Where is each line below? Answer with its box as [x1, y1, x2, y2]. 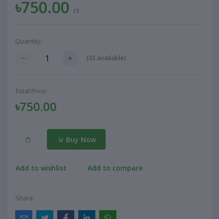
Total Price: [15, 87, 47, 96]
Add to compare [88, 163, 143, 173]
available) [95, 53, 126, 63]
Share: [15, 194, 35, 203]
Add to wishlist [16, 163, 66, 173]
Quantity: [15, 36, 42, 45]
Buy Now [64, 134, 96, 144]
